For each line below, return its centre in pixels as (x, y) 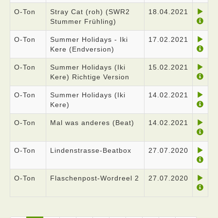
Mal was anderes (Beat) (92, 123)
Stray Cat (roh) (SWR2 (90, 12)
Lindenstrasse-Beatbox (91, 150)
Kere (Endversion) (82, 49)
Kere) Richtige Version (90, 77)
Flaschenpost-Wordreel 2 (95, 178)
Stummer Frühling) (83, 21)
